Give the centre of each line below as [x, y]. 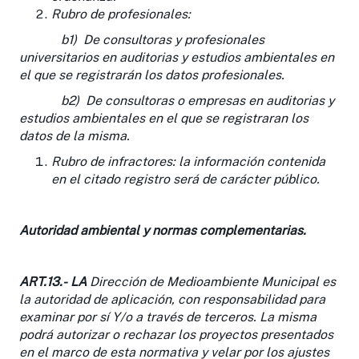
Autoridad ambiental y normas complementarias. [163, 230]
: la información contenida [249, 161]
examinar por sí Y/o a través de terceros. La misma [168, 317]
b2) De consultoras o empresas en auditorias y [177, 100]
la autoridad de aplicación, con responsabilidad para [172, 299]
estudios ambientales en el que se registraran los [164, 118]
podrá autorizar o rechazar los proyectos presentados [176, 334]
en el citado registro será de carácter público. [186, 179]
